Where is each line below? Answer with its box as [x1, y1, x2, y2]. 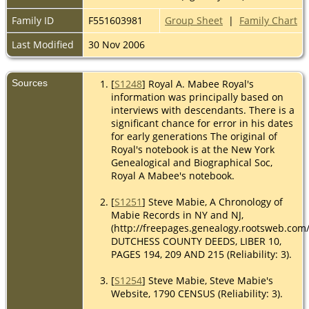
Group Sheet [165, 13, 223, 27]
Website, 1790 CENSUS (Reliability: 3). [110, 286, 283, 300]
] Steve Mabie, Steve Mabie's [141, 273, 273, 287]
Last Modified [12, 37, 74, 51]
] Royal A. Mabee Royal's [141, 77, 254, 90]
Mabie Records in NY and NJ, [110, 208, 243, 221]
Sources [12, 77, 50, 88]
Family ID [12, 13, 54, 27]
